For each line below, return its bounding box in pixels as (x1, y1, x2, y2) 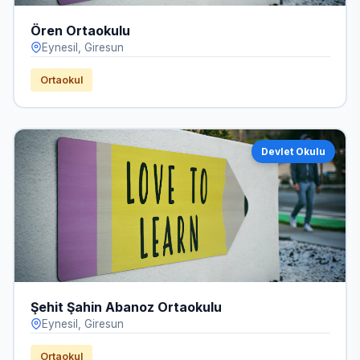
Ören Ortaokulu (30, 22, 130, 39)
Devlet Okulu (260, 145, 325, 158)
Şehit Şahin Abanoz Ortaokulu (30, 298, 222, 315)
